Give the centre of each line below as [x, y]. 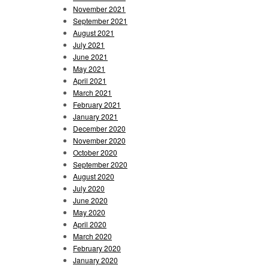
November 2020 [99, 140]
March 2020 [92, 236]
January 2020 [95, 260]
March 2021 [92, 92]
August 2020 [94, 176]
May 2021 [89, 68]
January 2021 [95, 116]
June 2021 [90, 56]
